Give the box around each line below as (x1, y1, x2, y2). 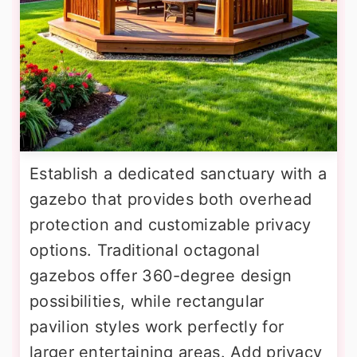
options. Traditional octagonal (29, 240, 260, 260)
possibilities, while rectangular (29, 291, 265, 311)
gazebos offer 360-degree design (29, 265, 292, 285)
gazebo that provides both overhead (29, 189, 312, 209)
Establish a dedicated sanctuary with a (29, 163, 328, 183)
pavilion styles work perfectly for (29, 316, 284, 336)
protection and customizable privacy (29, 214, 312, 234)
